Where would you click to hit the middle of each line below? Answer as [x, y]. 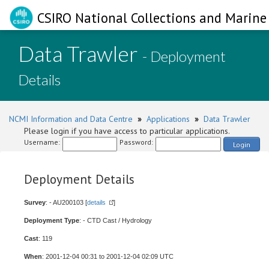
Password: [136, 142]
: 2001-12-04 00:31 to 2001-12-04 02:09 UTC [108, 256]
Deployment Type [52, 220]
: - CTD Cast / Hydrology [116, 220]
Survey [35, 202]
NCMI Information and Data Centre [71, 119]
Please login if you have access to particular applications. [127, 131]
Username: [42, 142]
